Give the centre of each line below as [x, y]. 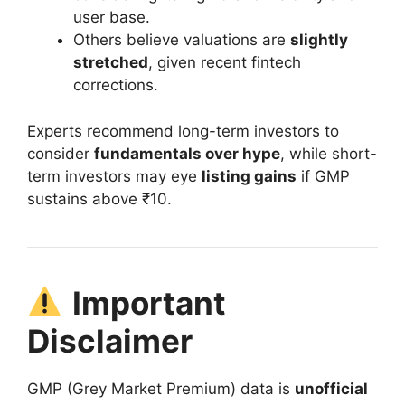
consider [61, 153]
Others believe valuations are [182, 40]
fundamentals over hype [187, 153]
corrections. [116, 85]
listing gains [249, 176]
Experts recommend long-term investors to [183, 131]
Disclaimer [110, 340]
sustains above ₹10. [99, 198]
